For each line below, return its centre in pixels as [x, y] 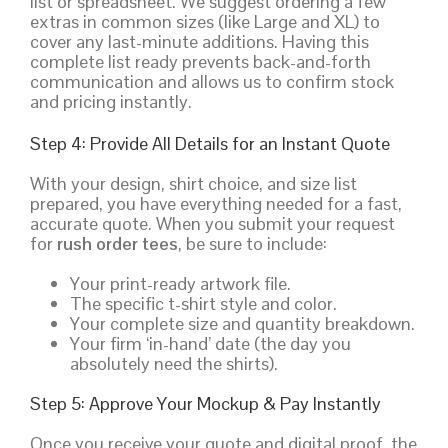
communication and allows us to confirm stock [212, 81]
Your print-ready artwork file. [180, 283]
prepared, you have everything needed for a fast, [216, 203]
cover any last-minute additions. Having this [199, 41]
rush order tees [117, 243]
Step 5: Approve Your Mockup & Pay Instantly [205, 403]
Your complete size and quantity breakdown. [242, 323]
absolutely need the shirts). [174, 363]
